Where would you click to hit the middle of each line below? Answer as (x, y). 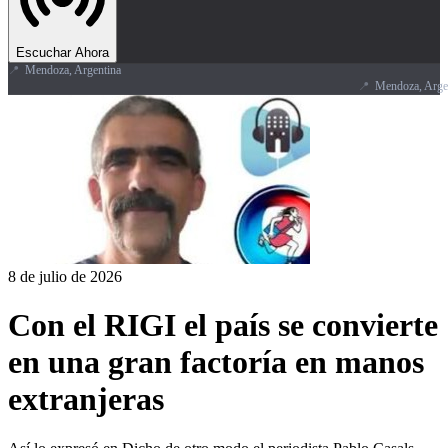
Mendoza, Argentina (73, 70)
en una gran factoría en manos (216, 362)
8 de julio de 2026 (65, 276)
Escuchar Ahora (62, 52)
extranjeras (86, 399)
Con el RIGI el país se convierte (223, 325)
